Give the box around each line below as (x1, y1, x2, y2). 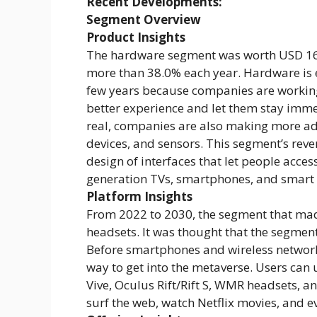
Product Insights (86, 29, 185, 46)
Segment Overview (86, 11, 201, 28)
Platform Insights (86, 188, 192, 205)
